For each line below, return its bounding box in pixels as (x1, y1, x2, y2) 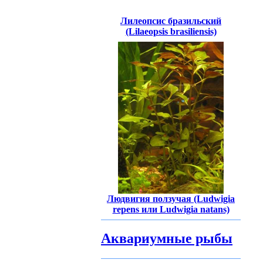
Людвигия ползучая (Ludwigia (107, 193, 235, 204)
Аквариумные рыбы (101, 231, 232, 246)
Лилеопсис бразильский (120, 15, 221, 26)
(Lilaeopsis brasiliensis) (125, 26, 217, 36)
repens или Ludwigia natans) (112, 204, 230, 214)
